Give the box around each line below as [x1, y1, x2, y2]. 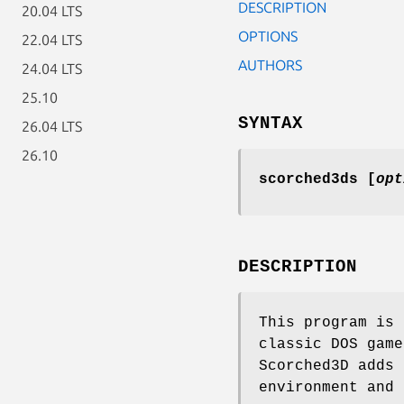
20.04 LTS [22, 3, 82, 19]
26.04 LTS [22, 118, 82, 134]
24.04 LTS [22, 60, 82, 77]
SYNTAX [238, 113, 303, 133]
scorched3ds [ [259, 170, 376, 188]
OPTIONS [238, 27, 298, 44]
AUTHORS [238, 56, 302, 73]
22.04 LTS [22, 32, 82, 48]
